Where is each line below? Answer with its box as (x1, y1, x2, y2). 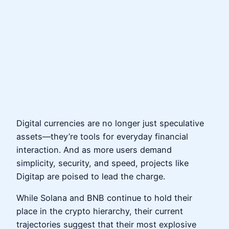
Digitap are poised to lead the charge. (16, 171, 165, 181)
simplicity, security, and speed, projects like (16, 157, 189, 168)
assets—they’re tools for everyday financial (16, 131, 188, 142)
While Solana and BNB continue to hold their (16, 193, 192, 203)
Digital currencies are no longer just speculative (16, 118, 204, 128)
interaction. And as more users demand (16, 144, 172, 155)
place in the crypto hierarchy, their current (16, 206, 183, 217)
